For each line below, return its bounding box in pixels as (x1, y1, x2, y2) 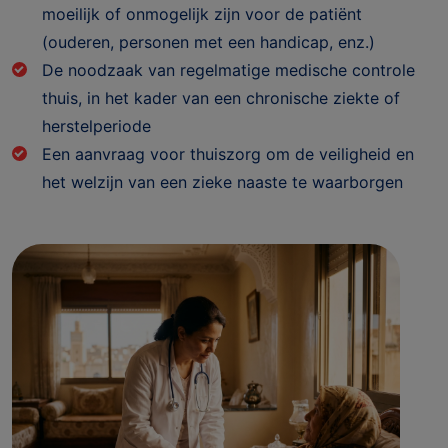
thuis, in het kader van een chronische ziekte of (42, 87, 400, 108)
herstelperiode (42, 115, 151, 136)
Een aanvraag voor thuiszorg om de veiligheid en (42, 143, 414, 164)
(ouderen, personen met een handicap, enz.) (42, 31, 375, 52)
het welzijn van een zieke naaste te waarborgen (42, 171, 403, 192)
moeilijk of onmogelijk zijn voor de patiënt (42, 3, 362, 24)
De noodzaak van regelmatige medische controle (42, 59, 415, 80)
